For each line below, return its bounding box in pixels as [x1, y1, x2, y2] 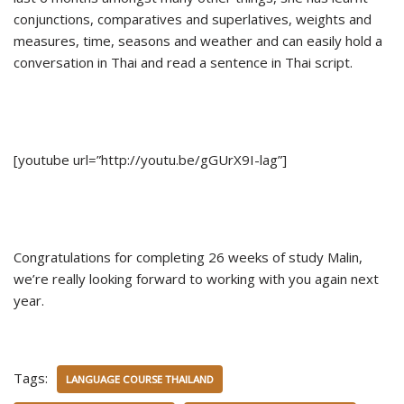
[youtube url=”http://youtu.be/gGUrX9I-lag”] [14, 151, 287, 169]
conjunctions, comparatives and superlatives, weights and [14, 10, 372, 28]
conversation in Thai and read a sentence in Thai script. [14, 53, 353, 71]
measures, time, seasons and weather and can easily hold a [14, 32, 382, 50]
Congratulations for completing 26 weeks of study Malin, [14, 248, 363, 266]
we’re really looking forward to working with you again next [14, 270, 379, 288]
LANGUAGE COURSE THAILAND [66, 372, 214, 386]
